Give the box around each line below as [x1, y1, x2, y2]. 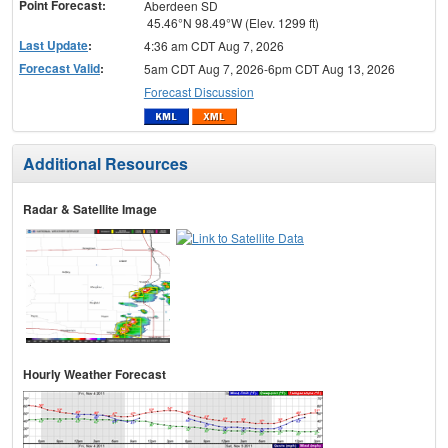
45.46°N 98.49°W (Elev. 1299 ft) [143, 13, 319, 31]
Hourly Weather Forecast [23, 365, 166, 384]
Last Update [19, 35, 88, 54]
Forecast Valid [19, 58, 100, 77]
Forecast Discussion [143, 82, 254, 100]
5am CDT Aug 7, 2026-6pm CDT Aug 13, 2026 [143, 59, 395, 77]
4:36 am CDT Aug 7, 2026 [143, 36, 284, 54]
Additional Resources [23, 152, 188, 176]
